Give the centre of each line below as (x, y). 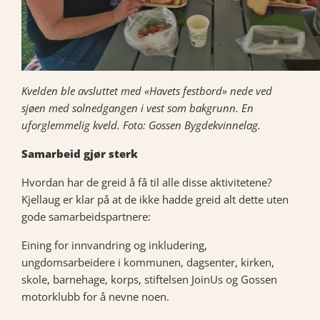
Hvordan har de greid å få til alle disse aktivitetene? (146, 182)
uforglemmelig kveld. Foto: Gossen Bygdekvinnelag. (141, 125)
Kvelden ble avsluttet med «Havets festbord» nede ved (147, 91)
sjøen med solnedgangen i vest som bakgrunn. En (137, 108)
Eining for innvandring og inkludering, (114, 245)
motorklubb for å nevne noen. (95, 296)
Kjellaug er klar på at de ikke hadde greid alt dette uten (155, 199)
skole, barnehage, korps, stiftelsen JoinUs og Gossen (149, 279)
